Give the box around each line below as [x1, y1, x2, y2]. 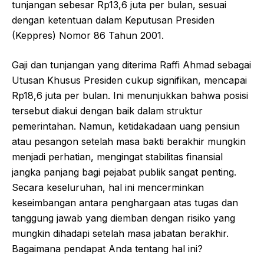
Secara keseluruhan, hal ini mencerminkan [12, 181, 204, 193]
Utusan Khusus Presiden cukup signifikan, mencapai [12, 74, 247, 86]
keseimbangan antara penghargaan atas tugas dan [12, 196, 238, 209]
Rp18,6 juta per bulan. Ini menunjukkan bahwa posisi [12, 89, 248, 101]
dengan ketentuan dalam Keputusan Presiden [12, 14, 214, 26]
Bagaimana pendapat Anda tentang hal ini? [12, 242, 203, 255]
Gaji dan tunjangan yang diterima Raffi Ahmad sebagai [12, 58, 251, 71]
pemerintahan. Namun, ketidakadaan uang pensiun [12, 120, 240, 132]
